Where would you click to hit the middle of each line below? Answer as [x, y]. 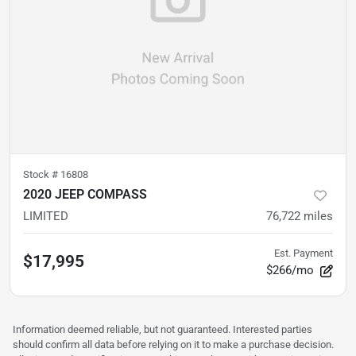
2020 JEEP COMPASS [85, 195]
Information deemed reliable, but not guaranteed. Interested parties [163, 330]
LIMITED [46, 217]
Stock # [42, 175]
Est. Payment [304, 253]
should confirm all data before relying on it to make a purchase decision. [173, 345]
